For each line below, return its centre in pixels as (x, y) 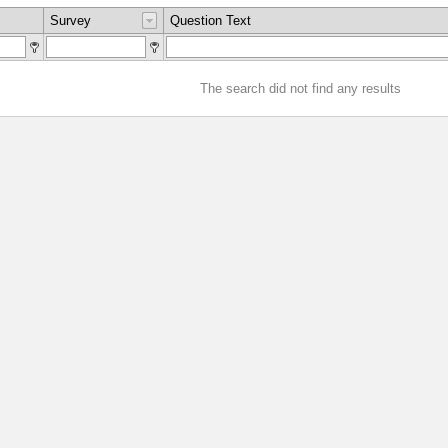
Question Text (210, 20)
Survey (70, 20)
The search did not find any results (300, 88)
